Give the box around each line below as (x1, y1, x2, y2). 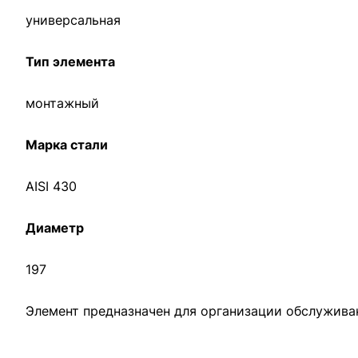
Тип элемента (26, 54, 115, 70)
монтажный (26, 95, 99, 111)
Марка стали (26, 137, 108, 153)
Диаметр (26, 220, 84, 236)
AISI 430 (26, 178, 77, 194)
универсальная (26, 12, 121, 28)
